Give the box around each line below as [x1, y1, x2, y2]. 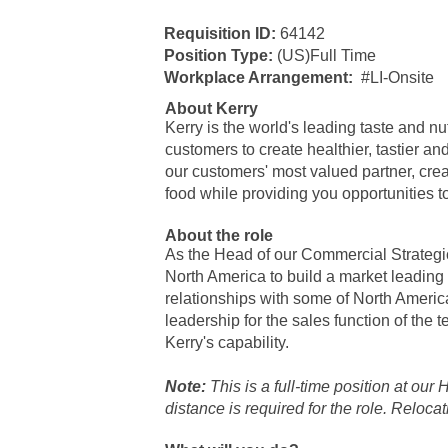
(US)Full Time [277, 47, 377, 64]
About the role [165, 227, 274, 244]
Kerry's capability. [165, 334, 290, 351]
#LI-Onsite [361, 69, 435, 86]
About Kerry [165, 100, 259, 117]
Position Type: [164, 47, 278, 64]
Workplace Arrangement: [164, 69, 362, 86]
